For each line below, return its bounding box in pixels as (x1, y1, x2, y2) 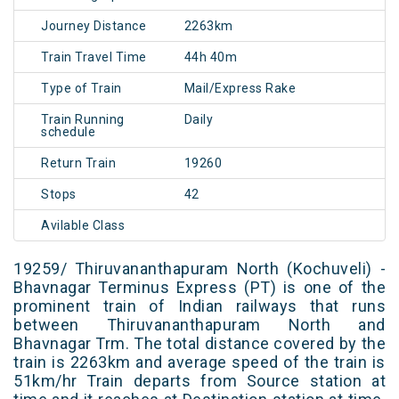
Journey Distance (41, 19, 146, 34)
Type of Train (41, 81, 122, 96)
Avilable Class (41, 218, 125, 233)
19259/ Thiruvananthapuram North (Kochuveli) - (13, 259, 386, 279)
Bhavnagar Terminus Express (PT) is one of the (13, 278, 386, 297)
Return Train (41, 156, 116, 171)
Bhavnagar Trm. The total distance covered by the (13, 334, 386, 354)
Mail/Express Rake (183, 81, 297, 96)
